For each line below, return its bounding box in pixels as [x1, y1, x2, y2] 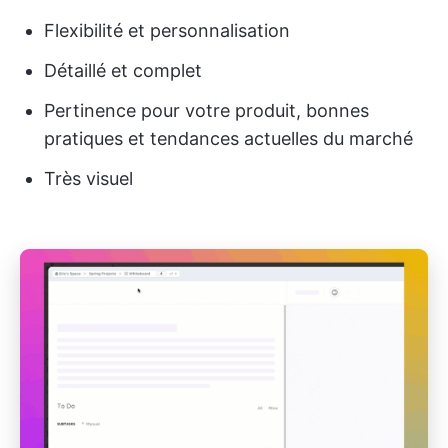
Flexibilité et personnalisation [44, 19, 290, 41]
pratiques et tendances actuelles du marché [44, 127, 413, 149]
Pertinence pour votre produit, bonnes [44, 99, 369, 121]
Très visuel [44, 167, 133, 189]
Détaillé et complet [44, 59, 202, 81]
